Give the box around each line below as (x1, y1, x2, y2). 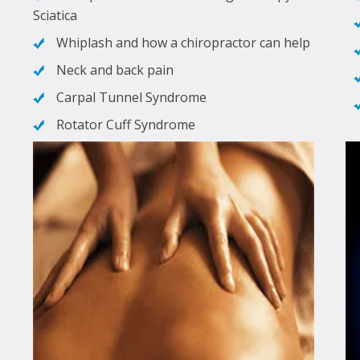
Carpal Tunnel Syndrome (56, 88, 207, 106)
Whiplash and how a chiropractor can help (56, 33, 310, 51)
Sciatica (33, 6, 77, 24)
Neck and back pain (56, 60, 174, 79)
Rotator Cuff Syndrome (56, 115, 195, 133)
